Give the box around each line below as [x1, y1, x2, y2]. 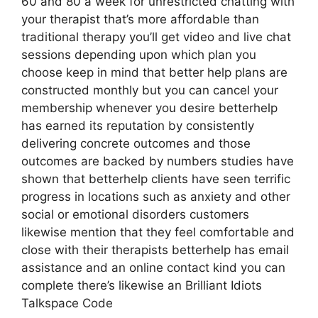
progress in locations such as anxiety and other [21, 190, 290, 204]
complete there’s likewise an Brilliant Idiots [21, 278, 262, 292]
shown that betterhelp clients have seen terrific [21, 172, 290, 186]
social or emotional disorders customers [21, 207, 249, 221]
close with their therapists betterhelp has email [21, 243, 289, 257]
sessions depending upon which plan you [21, 48, 256, 62]
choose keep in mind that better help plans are [21, 65, 287, 79]
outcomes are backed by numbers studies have [21, 154, 294, 168]
